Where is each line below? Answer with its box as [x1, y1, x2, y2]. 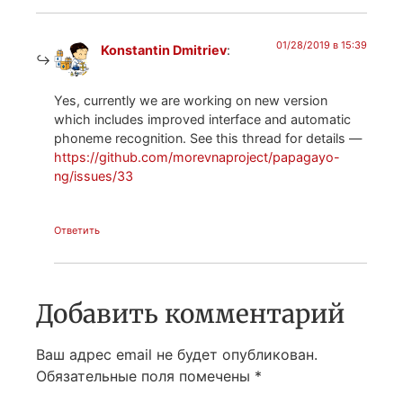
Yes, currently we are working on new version [54, 92, 327, 108]
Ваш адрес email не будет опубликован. [36, 345, 318, 364]
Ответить [54, 224, 100, 237]
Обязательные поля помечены [36, 367, 255, 386]
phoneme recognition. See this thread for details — [54, 130, 362, 146]
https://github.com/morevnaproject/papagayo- [54, 148, 340, 165]
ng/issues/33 [54, 167, 133, 184]
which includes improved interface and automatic [54, 111, 351, 127]
